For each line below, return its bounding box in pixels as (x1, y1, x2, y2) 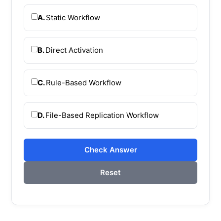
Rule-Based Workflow (46, 77, 121, 87)
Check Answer (84, 145, 137, 154)
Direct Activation (45, 45, 103, 55)
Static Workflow (46, 12, 100, 22)
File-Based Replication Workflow (45, 110, 159, 120)
